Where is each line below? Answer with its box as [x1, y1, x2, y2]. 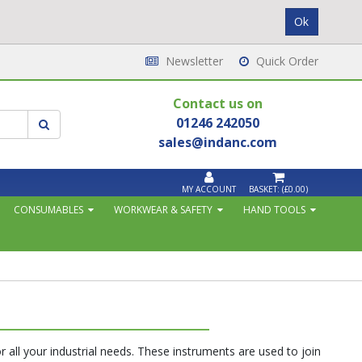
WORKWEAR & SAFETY [113, 202, 213, 217]
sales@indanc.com [158, 133, 277, 151]
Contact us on [172, 94, 263, 112]
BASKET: [248, 183, 282, 195]
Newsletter [162, 53, 223, 69]
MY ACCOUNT [181, 183, 236, 195]
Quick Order [252, 53, 318, 69]
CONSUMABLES [13, 202, 83, 217]
